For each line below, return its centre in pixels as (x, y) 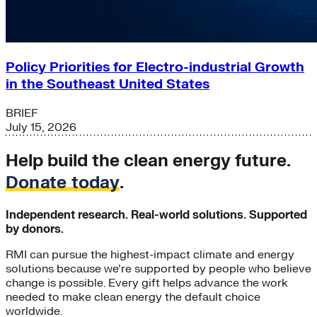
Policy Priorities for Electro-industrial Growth (155, 68)
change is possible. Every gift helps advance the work (147, 283)
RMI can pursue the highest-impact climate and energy (150, 254)
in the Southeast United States (108, 85)
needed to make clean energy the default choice (133, 297)
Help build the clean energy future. (148, 161)
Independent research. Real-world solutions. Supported (156, 215)
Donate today (63, 183)
